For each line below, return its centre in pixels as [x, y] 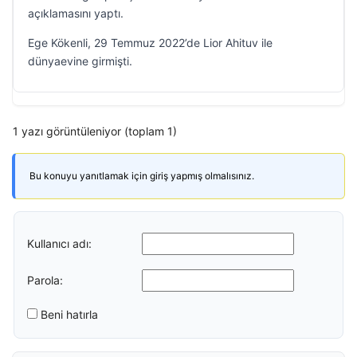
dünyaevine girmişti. [80, 61]
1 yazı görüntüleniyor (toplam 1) [95, 131]
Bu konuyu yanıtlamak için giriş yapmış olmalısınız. [142, 176]
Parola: [45, 280]
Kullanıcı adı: [59, 243]
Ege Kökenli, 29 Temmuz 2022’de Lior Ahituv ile [150, 43]
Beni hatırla [69, 314]
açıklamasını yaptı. [76, 13]
